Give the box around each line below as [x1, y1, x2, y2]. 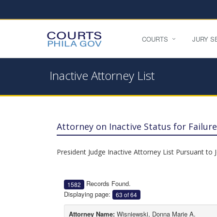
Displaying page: [64, 189, 112, 199]
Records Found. [84, 179, 131, 188]
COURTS [142, 34, 168, 44]
